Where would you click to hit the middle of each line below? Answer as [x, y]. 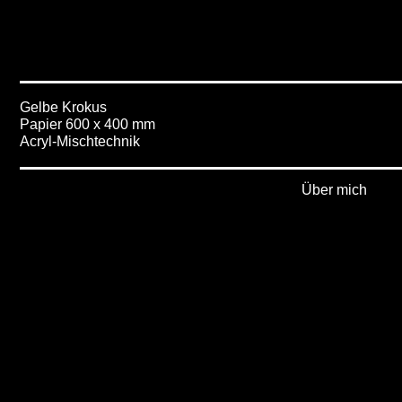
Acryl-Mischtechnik [80, 141]
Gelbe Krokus [63, 107]
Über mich [334, 190]
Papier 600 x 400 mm [87, 124]
